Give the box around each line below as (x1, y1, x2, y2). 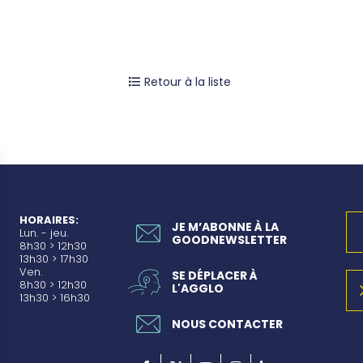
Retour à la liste (143, 73, 231, 90)
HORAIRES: (19, 212, 79, 228)
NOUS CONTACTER (172, 316, 284, 332)
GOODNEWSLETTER (172, 232, 288, 248)
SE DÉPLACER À (172, 267, 258, 284)
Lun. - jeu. (19, 225, 68, 241)
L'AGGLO (172, 280, 224, 297)
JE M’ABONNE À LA (172, 219, 280, 235)
